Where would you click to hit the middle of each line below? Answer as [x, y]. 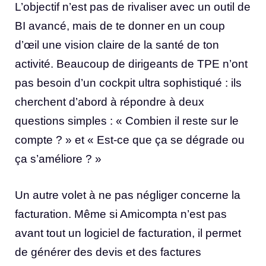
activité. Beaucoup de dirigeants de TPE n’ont [131, 64]
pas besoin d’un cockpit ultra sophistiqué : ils [128, 83]
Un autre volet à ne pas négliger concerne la [128, 195]
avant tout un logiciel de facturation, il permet [128, 233]
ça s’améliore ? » [58, 159]
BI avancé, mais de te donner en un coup [120, 26]
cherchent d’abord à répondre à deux [110, 102]
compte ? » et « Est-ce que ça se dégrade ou [130, 140]
